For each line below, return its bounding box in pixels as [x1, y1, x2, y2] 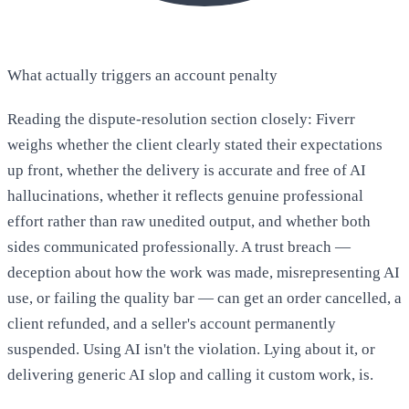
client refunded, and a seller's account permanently [7, 315, 336, 333]
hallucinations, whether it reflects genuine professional [7, 187, 363, 205]
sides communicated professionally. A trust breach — [7, 238, 351, 257]
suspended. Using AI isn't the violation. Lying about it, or [7, 341, 375, 359]
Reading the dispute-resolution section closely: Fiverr [7, 110, 355, 129]
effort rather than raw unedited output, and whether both [7, 213, 371, 231]
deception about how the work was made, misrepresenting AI [7, 264, 400, 282]
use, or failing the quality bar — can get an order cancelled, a [7, 289, 402, 308]
